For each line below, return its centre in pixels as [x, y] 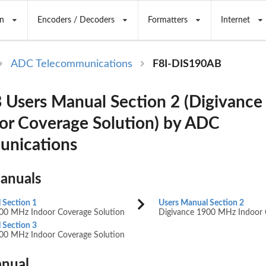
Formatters [167, 20]
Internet [235, 20]
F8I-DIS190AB [187, 64]
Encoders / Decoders [76, 20]
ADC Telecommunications [72, 64]
